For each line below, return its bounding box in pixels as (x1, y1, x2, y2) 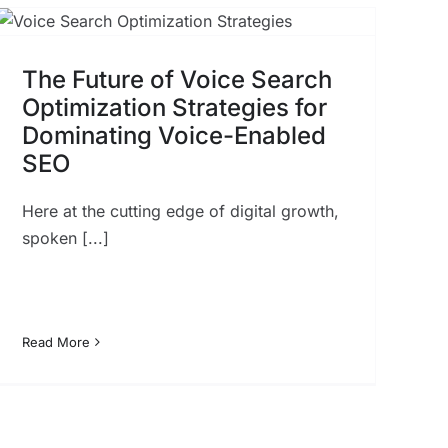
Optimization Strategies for (21, 92, 327, 122)
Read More (21, 333, 90, 350)
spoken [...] (21, 227, 109, 248)
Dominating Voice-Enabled (21, 120, 326, 150)
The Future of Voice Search (21, 64, 332, 94)
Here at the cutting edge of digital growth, (21, 200, 339, 221)
